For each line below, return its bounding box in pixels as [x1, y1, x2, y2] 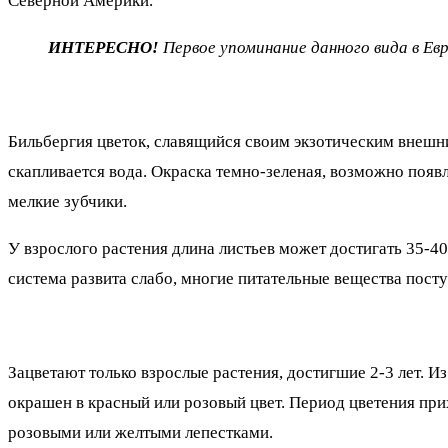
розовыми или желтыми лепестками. [8, 422, 273, 442]
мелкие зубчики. [8, 191, 127, 211]
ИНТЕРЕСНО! [48, 37, 159, 57]
